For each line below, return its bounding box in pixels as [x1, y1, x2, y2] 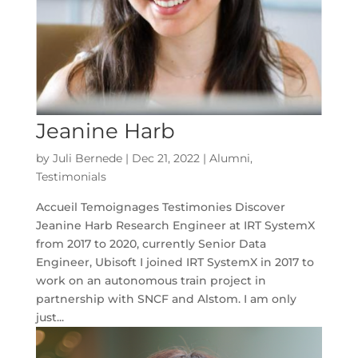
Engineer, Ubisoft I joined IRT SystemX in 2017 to [35, 254, 314, 269]
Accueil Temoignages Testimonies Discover [35, 199, 285, 214]
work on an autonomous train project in [35, 272, 266, 288]
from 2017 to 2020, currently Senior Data [35, 236, 266, 251]
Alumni [209, 150, 250, 165]
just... [35, 309, 64, 324]
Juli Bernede [52, 150, 122, 165]
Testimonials [35, 169, 106, 184]
